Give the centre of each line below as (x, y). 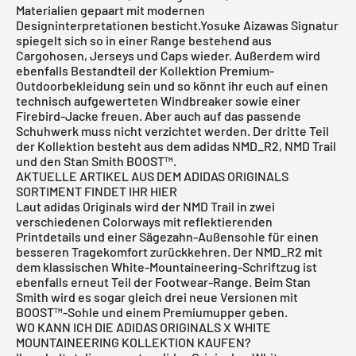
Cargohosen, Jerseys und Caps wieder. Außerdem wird (168, 55)
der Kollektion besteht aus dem (104, 145)
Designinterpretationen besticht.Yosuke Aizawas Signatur (177, 25)
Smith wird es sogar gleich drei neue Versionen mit (157, 296)
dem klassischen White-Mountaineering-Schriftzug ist (166, 266)
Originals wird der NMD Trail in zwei (178, 206)
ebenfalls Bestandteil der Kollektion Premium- (145, 70)
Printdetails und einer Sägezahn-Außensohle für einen (167, 236)
